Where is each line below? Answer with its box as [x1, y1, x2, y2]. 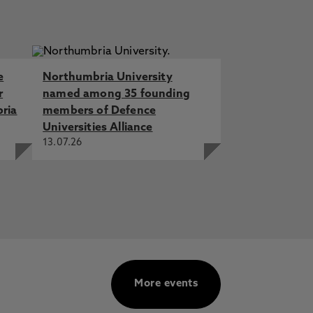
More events [134, 279, 198, 289]
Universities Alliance [43, 122, 153, 133]
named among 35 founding [43, 89, 190, 100]
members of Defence [43, 105, 156, 117]
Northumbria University [43, 72, 173, 83]
